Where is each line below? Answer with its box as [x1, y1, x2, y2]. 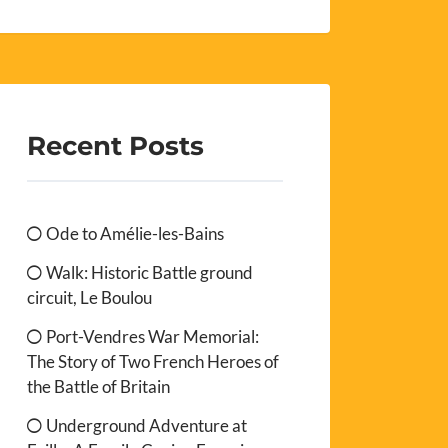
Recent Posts [27, 129, 205, 161]
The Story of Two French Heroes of [27, 350, 280, 372]
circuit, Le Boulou [27, 286, 153, 308]
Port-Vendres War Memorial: [46, 325, 260, 347]
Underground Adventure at [46, 414, 248, 436]
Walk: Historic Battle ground [46, 261, 254, 283]
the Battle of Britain [27, 375, 171, 397]
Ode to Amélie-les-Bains [46, 222, 225, 244]
